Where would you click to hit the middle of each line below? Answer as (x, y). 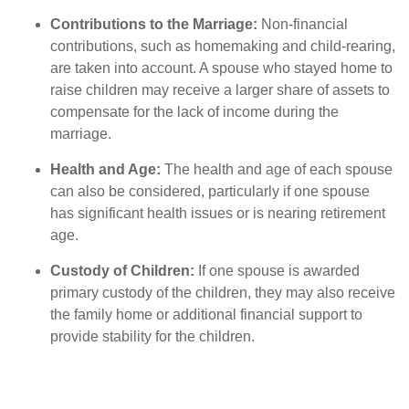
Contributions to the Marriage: (154, 24)
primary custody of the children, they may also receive (223, 293)
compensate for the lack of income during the (194, 112)
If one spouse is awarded (277, 271)
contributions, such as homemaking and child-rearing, (223, 46)
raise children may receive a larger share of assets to (220, 90)
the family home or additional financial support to (206, 315)
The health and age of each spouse (277, 169)
